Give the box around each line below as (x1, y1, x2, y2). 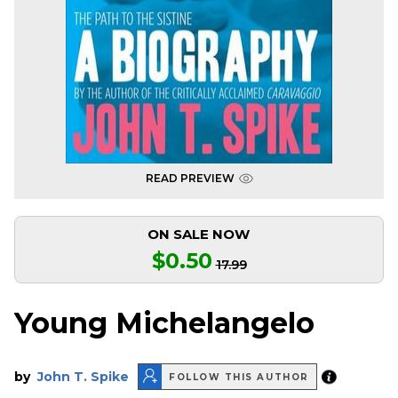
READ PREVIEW (145, 171, 235, 185)
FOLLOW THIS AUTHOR (169, 370, 309, 383)
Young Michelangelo (14, 306, 314, 341)
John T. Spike (37, 369, 129, 386)
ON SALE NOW (147, 226, 250, 243)
